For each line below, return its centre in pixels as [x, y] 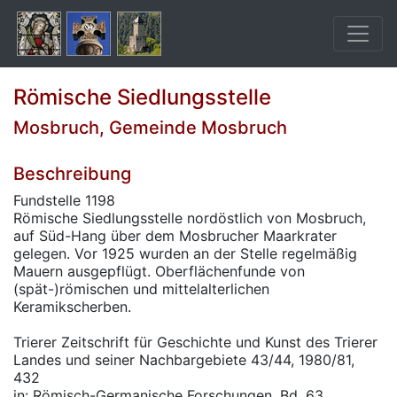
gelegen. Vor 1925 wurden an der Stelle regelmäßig [185, 253]
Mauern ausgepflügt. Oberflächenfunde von [159, 271]
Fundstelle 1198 [64, 200]
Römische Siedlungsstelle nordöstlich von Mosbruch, [190, 218]
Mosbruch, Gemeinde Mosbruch [150, 128]
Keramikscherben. [72, 307]
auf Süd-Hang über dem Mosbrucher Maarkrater [175, 236]
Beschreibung [72, 174]
